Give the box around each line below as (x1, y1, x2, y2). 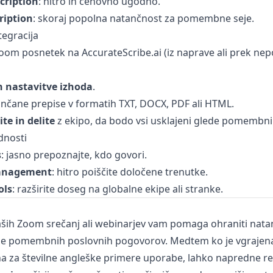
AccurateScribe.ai (81, 46, 161, 59)
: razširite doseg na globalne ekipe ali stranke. (12, 182, 223, 196)
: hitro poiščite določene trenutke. (51, 165, 208, 179)
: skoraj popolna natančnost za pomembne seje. (32, 12, 254, 25)
